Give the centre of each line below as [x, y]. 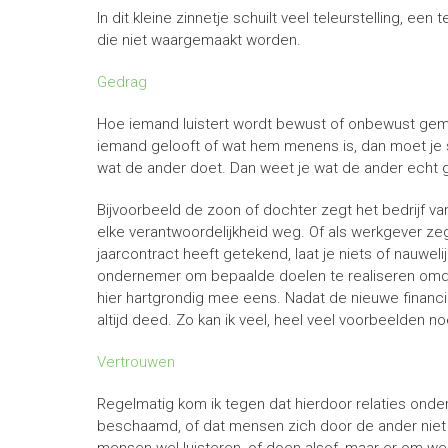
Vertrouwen [136, 362]
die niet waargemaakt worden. [199, 40]
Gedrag [122, 82]
